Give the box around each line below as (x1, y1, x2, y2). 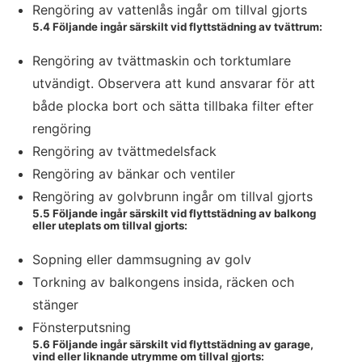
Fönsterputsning (32, 319, 131, 335)
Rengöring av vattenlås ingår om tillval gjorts (32, 2, 307, 18)
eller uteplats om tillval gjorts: (32, 219, 187, 232)
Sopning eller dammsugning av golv (32, 251, 251, 267)
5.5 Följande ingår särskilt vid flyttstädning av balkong (32, 207, 316, 220)
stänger (32, 297, 78, 313)
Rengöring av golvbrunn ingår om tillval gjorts (32, 188, 313, 204)
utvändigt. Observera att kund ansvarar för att (32, 75, 315, 91)
